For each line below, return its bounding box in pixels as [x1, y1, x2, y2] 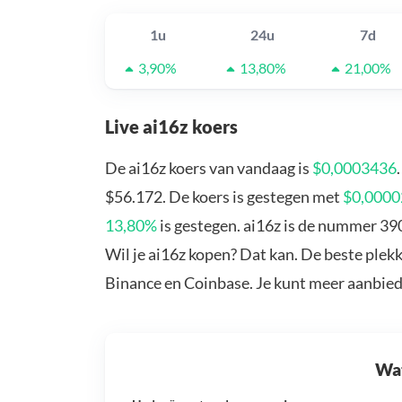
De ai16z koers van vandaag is [105, 158, 312, 179]
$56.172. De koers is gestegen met [105, 187, 343, 207]
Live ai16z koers [105, 116, 238, 138]
